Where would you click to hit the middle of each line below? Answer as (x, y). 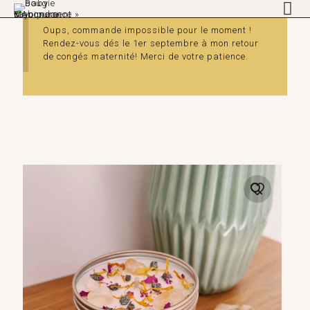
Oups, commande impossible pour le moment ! (148, 30)
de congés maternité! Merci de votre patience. (146, 57)
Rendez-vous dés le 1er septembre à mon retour (151, 44)
